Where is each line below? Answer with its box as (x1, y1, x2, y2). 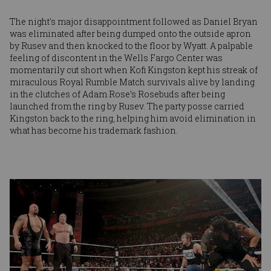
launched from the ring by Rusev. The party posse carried (10, 100, 244, 112)
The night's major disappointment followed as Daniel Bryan (10, 15, 258, 27)
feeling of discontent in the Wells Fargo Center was (10, 51, 223, 64)
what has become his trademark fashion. (10, 124, 178, 136)
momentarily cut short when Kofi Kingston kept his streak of (10, 64, 258, 76)
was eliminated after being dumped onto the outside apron (10, 27, 251, 39)
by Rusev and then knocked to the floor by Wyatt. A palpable (10, 39, 253, 51)
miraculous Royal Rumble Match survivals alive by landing (10, 76, 255, 88)
